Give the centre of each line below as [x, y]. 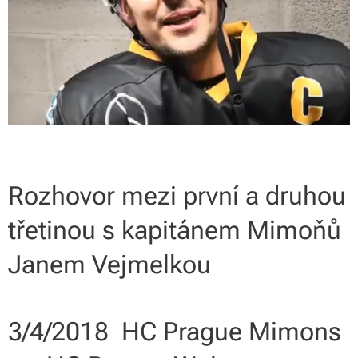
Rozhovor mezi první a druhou [177, 195]
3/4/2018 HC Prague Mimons [175, 331]
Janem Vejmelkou [113, 264]
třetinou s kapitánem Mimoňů [175, 230]
